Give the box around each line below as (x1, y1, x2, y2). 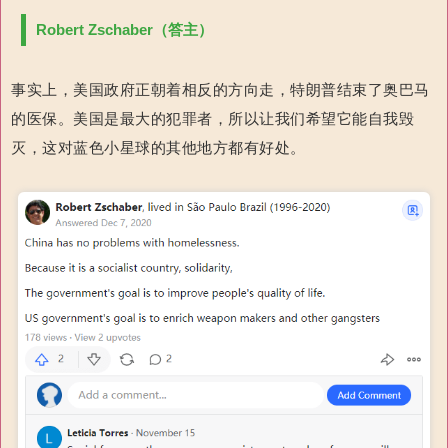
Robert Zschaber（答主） (36, 21, 213, 39)
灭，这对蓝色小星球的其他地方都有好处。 (11, 139, 306, 157)
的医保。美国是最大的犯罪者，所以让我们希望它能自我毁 (11, 110, 415, 128)
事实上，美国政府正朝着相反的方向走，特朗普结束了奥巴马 (11, 81, 430, 99)
